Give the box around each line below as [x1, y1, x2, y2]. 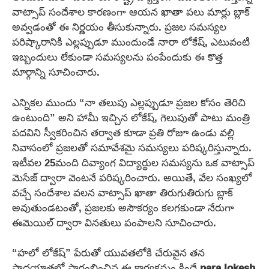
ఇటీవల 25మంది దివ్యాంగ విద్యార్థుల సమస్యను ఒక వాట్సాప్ [12, 152, 255, 172]
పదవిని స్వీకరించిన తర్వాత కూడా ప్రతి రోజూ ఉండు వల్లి [12, 122, 234, 142]
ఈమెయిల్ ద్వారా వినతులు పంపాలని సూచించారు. [12, 212, 216, 232]
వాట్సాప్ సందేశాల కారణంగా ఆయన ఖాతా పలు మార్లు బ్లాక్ [12, 2, 250, 22]
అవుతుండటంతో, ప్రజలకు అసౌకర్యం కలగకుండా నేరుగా [12, 197, 234, 217]
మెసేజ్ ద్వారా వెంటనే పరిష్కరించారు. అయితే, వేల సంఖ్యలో [12, 167, 252, 187]
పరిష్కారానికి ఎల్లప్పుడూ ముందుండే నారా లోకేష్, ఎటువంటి [12, 32, 250, 52]
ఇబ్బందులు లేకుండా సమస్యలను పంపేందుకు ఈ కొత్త [12, 47, 223, 67]
